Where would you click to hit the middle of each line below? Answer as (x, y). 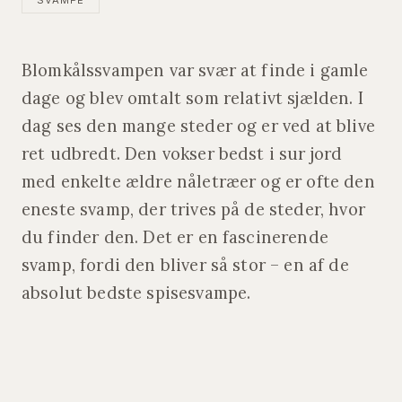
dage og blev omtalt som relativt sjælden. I (192, 98)
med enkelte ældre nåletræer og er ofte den (198, 182)
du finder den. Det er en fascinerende (175, 237)
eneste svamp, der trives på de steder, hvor (193, 210)
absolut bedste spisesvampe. (136, 293)
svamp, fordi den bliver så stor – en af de (185, 265)
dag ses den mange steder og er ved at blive (198, 126)
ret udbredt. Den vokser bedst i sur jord (182, 154)
